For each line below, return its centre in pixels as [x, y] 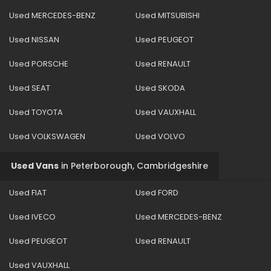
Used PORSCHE [39, 64]
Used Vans [35, 165]
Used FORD [157, 192]
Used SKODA [160, 88]
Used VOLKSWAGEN [47, 136]
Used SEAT [30, 88]
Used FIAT [28, 192]
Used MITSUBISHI [168, 15]
